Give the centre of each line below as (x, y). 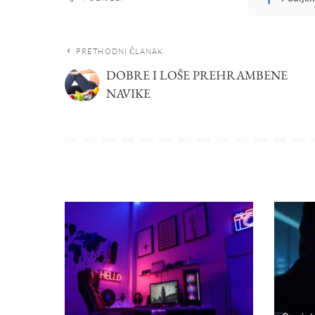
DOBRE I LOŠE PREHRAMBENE (197, 75)
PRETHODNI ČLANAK (120, 51)
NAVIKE (128, 93)
